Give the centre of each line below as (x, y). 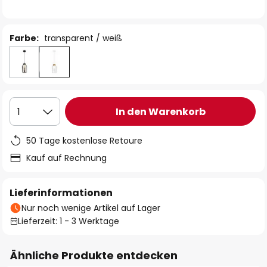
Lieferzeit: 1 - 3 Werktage (69, 221)
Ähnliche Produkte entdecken (94, 255)
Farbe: (24, 38)
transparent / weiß (83, 38)
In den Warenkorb (160, 111)
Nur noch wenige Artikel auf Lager (91, 208)
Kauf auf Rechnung (66, 158)
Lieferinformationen (61, 193)
